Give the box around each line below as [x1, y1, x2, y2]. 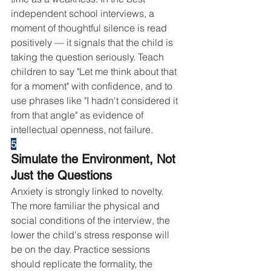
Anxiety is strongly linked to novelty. [11, 185, 166, 198]
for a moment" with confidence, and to [11, 80, 175, 93]
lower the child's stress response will [11, 229, 172, 241]
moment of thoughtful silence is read [11, 22, 169, 34]
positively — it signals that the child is [11, 36, 175, 49]
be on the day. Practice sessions [11, 243, 152, 256]
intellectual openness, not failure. [11, 123, 153, 136]
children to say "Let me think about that [11, 65, 179, 78]
